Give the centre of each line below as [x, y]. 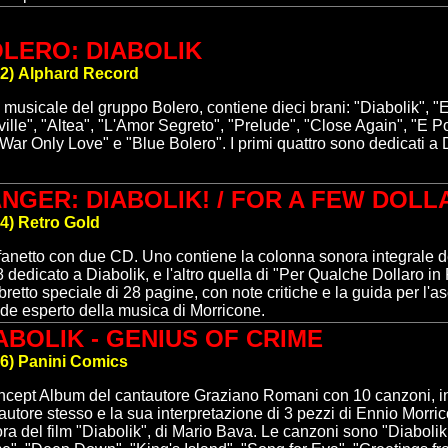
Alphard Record [78, 73]
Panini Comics [73, 361]
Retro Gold [59, 222]
